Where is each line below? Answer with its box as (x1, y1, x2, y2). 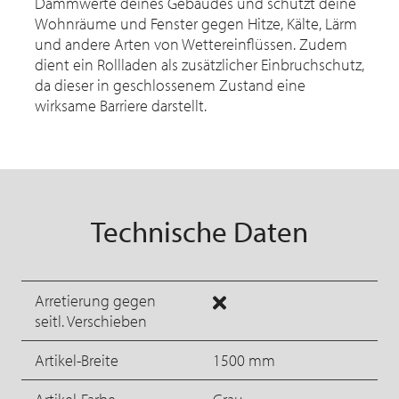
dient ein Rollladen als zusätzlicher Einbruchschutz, (35, 54, 364, 76)
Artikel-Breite (35, 350, 118, 371)
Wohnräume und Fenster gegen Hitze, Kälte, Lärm (35, 13, 357, 35)
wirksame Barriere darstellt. (35, 95, 207, 117)
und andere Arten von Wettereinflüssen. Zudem (35, 34, 347, 55)
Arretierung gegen (35, 290, 156, 312)
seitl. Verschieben (35, 311, 147, 332)
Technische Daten (91, 213, 308, 251)
